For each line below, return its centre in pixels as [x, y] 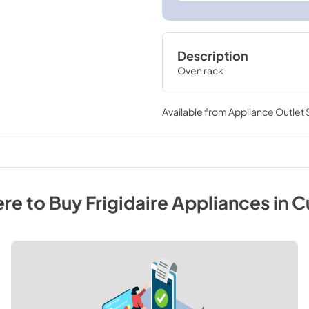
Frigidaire [127, 202]
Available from [195, 111]
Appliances [220, 202]
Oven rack [200, 70]
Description [212, 56]
